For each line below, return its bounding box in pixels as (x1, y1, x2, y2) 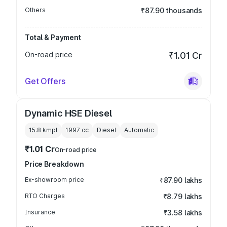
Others (25, 6, 46, 14)
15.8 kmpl (29, 126, 57, 134)
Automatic (124, 126, 154, 134)
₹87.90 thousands (141, 6, 202, 15)
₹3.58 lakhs (163, 208, 202, 217)
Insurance (25, 208, 55, 216)
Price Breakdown (25, 160, 84, 168)
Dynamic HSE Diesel (25, 108, 112, 119)
